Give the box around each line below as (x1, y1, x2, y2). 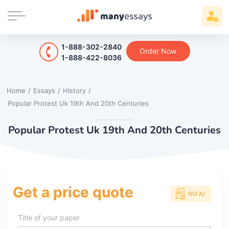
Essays (33, 86, 55, 95)
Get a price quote (13, 183, 133, 201)
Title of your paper (18, 213, 80, 222)
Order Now (140, 46, 176, 55)
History (63, 86, 86, 95)
